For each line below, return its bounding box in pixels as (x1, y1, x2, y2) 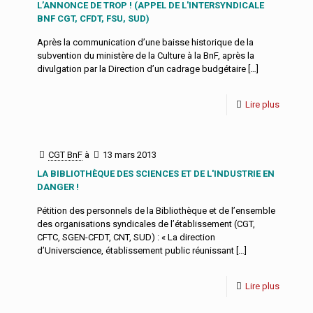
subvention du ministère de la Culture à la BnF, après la (37, 50, 254, 61)
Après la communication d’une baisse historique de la (37, 37, 254, 48)
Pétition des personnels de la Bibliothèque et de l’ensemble (37, 205, 275, 216)
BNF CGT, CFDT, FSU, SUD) (37, 13, 150, 24)
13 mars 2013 (103, 150, 156, 160)
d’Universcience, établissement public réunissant (37, 245, 234, 256)
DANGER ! (37, 182, 79, 192)
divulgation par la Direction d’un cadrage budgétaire (37, 64, 246, 74)
